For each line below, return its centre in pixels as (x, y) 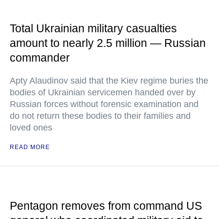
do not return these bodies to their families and (100, 116)
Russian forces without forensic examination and (104, 104)
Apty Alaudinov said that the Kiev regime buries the (109, 81)
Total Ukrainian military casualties (93, 28)
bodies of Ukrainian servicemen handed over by (103, 92)
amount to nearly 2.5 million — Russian (108, 43)
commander (40, 58)
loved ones (31, 128)
